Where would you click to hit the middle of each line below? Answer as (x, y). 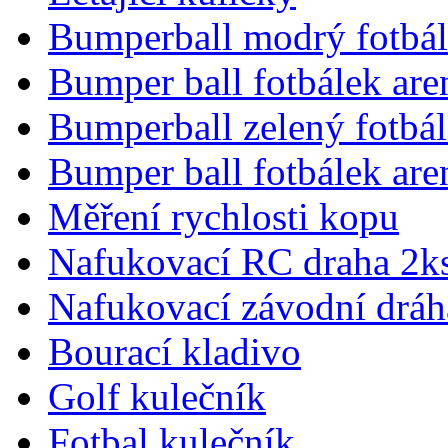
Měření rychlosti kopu (223, 216)
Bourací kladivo (174, 351)
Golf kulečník (157, 396)
